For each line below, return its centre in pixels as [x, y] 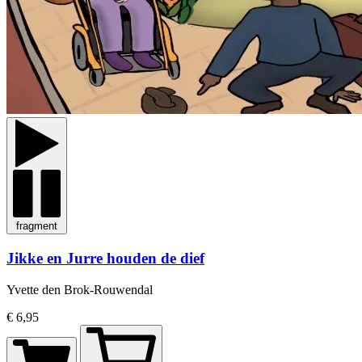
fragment [37, 226]
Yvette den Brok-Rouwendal [80, 289]
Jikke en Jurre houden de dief [105, 259]
